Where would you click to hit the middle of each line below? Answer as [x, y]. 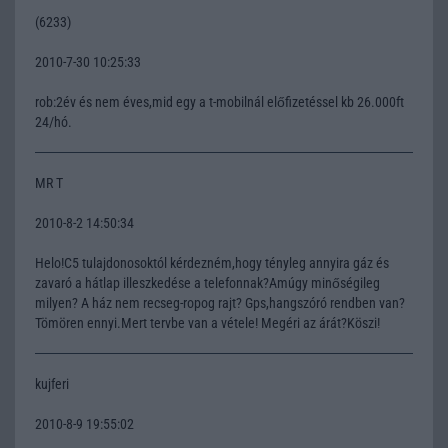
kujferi [52, 383]
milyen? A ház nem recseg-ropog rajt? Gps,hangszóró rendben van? [220, 302]
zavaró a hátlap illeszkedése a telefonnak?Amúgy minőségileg [207, 282]
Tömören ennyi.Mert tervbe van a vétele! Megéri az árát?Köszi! [207, 322]
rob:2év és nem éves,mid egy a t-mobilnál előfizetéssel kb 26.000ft [219, 101]
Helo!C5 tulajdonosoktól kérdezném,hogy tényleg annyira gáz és [212, 262]
